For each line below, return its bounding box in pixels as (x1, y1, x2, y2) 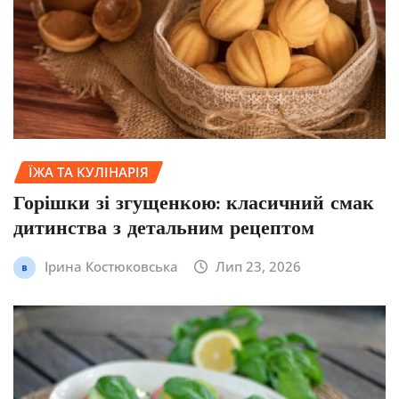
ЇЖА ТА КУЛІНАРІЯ (28, 163, 149, 182)
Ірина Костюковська (44, 256, 178, 275)
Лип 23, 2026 (216, 256, 302, 275)
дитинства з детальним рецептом (13, 218, 314, 240)
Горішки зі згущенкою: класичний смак (13, 193, 374, 215)
